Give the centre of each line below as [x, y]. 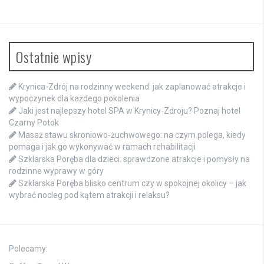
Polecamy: [28, 248]
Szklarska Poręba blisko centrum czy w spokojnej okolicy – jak [132, 183]
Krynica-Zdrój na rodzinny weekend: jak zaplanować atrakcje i [132, 86]
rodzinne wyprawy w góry [56, 171]
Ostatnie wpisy [54, 56]
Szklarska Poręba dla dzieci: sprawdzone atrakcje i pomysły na [134, 159]
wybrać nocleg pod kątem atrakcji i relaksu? [89, 195]
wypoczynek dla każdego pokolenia [74, 98]
